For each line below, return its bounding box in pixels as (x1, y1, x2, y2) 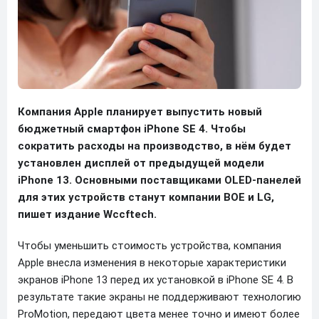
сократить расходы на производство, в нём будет (18, 139, 291, 152)
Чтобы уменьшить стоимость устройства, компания (18, 239, 281, 252)
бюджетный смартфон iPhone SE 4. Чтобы (18, 122, 246, 135)
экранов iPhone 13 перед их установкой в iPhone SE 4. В (18, 273, 293, 286)
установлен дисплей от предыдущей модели (18, 156, 264, 169)
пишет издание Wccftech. (18, 207, 157, 221)
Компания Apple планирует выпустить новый (18, 105, 262, 118)
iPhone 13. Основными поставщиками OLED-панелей (18, 173, 301, 187)
